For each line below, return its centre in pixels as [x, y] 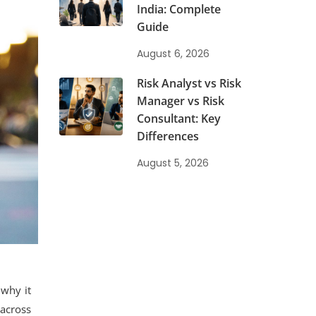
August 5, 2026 [172, 163]
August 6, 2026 [173, 54]
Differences [168, 136]
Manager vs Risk [180, 101]
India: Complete [178, 9]
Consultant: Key [178, 119]
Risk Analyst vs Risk [189, 83]
